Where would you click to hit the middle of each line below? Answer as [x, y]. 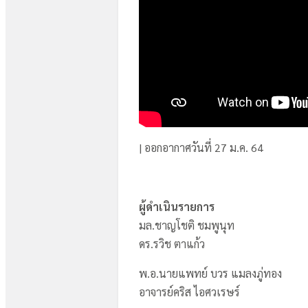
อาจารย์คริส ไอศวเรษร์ [191, 292]
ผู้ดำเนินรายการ [177, 207]
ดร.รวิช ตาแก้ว [172, 244]
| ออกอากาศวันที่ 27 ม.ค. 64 [201, 147]
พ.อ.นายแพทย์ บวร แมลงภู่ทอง [212, 273]
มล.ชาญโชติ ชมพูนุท [187, 225]
